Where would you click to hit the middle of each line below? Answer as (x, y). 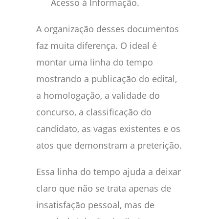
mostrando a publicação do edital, (107, 79)
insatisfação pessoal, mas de (95, 205)
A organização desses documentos (108, 29)
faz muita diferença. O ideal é (97, 46)
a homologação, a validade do (98, 96)
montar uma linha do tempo (95, 62)
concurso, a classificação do (94, 112)
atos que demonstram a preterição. (109, 145)
